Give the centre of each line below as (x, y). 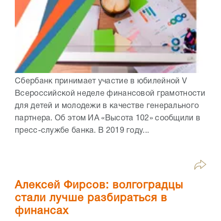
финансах (42, 211)
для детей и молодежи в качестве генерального (107, 106)
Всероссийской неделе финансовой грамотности (110, 94)
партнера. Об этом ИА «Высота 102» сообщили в (108, 119)
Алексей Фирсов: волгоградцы (99, 186)
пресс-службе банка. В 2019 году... (82, 131)
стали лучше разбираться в (91, 199)
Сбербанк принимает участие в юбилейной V (101, 82)
